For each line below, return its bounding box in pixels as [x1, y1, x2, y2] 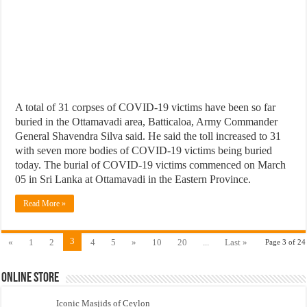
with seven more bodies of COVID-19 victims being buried [15, 144, 273, 156]
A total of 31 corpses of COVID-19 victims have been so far [15, 101, 276, 113]
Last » [225, 236, 248, 247]
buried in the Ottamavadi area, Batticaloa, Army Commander [15, 115, 278, 127]
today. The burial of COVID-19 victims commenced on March [15, 158, 286, 171]
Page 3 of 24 [265, 237, 306, 246]
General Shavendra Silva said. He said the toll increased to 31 [15, 130, 282, 142]
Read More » [23, 198, 66, 208]
